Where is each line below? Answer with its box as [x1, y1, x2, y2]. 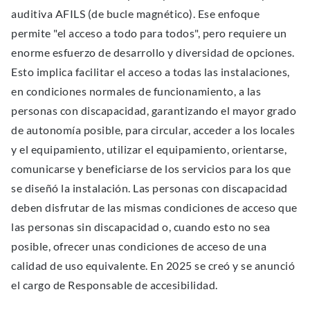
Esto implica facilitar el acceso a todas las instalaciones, [11, 65, 290, 79]
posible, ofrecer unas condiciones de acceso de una [11, 239, 266, 253]
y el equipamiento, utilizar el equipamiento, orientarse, [11, 143, 286, 156]
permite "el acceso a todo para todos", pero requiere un [11, 26, 287, 40]
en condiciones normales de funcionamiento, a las [11, 84, 261, 98]
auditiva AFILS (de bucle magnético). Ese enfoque [11, 7, 259, 21]
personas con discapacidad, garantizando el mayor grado [11, 104, 296, 118]
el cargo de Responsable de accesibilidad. [11, 278, 218, 292]
